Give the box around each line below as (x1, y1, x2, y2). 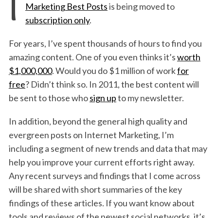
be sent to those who (8, 92, 90, 103)
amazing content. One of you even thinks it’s (8, 51, 177, 62)
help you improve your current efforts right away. (8, 156, 195, 167)
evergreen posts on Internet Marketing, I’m (8, 129, 174, 140)
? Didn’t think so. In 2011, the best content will (25, 78, 199, 90)
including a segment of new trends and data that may (8, 143, 207, 154)
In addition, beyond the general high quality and (8, 115, 187, 127)
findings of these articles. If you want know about (8, 197, 195, 208)
